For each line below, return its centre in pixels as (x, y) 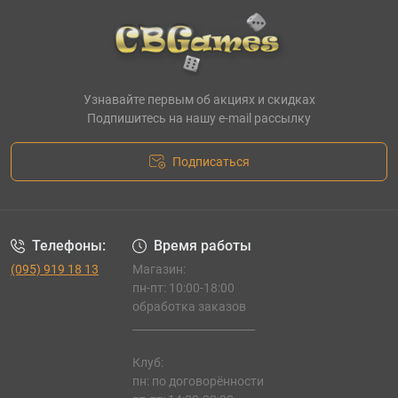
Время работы (202, 246)
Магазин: (159, 269)
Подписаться (211, 162)
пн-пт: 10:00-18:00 (183, 288)
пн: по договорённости (198, 381)
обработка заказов (189, 306)
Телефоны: (69, 246)
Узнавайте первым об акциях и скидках (199, 99)
